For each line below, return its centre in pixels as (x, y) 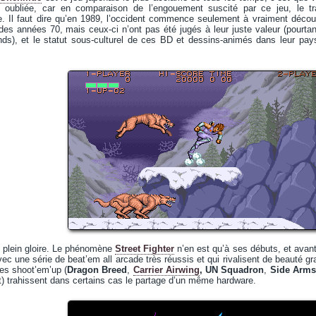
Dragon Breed (97, 270)
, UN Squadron (232, 270)
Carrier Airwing (166, 270)
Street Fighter (145, 249)
